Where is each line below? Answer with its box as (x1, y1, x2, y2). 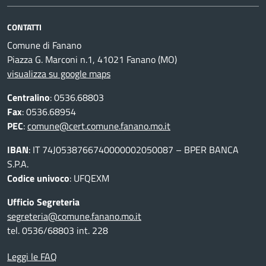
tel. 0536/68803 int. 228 (7, 223, 108, 237)
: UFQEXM (69, 171, 109, 185)
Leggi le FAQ (7, 249, 57, 264)
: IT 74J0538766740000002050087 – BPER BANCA (28, 142, 239, 157)
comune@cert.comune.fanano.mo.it (27, 119, 170, 133)
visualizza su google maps (7, 66, 110, 81)
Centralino (7, 90, 50, 104)
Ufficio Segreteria (7, 195, 80, 209)
